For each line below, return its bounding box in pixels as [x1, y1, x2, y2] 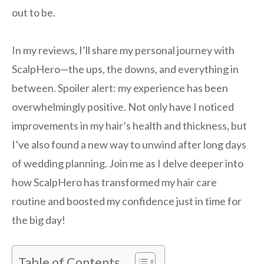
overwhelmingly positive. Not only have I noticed [12, 100, 234, 114]
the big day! [12, 213, 65, 227]
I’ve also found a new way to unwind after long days [12, 138, 246, 151]
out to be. [12, 6, 55, 19]
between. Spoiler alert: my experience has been [12, 81, 228, 95]
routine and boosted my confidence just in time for [12, 194, 242, 208]
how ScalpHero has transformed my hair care [12, 176, 217, 189]
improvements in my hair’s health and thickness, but [12, 119, 247, 133]
